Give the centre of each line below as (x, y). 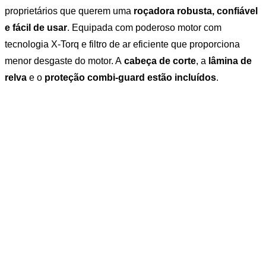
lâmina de (230, 61)
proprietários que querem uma (69, 11)
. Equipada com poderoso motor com (144, 28)
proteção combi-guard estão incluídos (130, 78)
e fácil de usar (36, 28)
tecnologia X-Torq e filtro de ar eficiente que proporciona (122, 45)
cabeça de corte (160, 61)
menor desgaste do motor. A (64, 61)
